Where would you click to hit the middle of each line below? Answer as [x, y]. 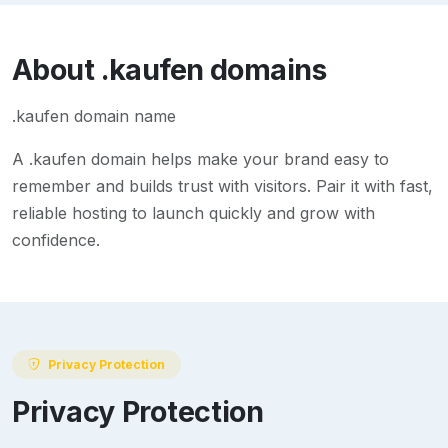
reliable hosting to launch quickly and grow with [193, 213]
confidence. [56, 240]
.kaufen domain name [94, 116]
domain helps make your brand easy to [237, 159]
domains [264, 70]
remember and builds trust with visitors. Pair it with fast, [222, 186]
